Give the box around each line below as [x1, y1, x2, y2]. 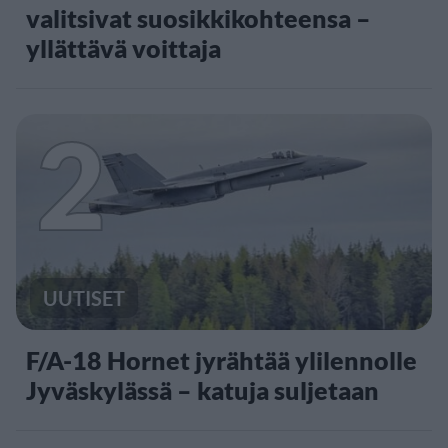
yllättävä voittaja [26, 32, 221, 63]
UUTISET [43, 286, 125, 311]
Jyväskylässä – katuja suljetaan [26, 375, 379, 406]
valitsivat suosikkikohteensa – [26, 2, 371, 33]
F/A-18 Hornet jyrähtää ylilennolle [26, 345, 417, 376]
